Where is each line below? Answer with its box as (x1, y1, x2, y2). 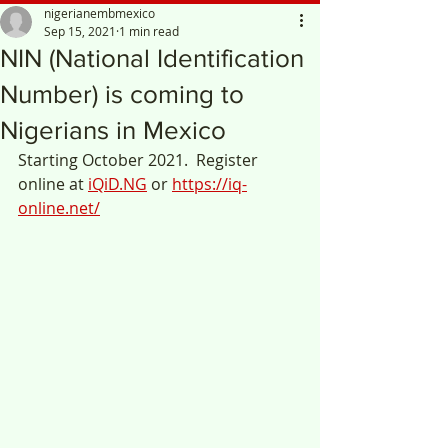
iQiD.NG (88, 173, 147, 195)
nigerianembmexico (44, 5, 155, 21)
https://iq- (172, 173, 247, 195)
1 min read (119, 23, 179, 39)
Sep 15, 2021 (44, 23, 116, 39)
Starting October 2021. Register (18, 149, 262, 171)
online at (18, 173, 88, 195)
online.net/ (18, 197, 100, 219)
